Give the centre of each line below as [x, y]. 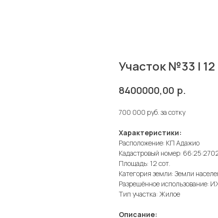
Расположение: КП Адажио [159, 143]
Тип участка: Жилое [149, 194]
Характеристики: [150, 132]
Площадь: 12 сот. [145, 163]
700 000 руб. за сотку [152, 112]
